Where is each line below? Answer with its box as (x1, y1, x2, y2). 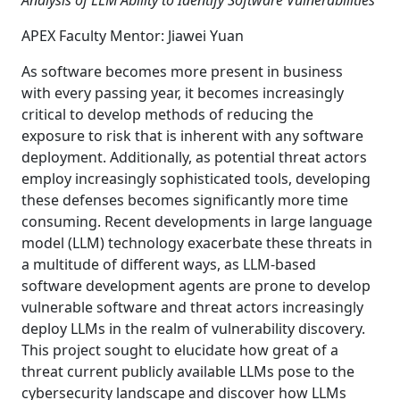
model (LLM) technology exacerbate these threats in (21, 233, 372, 253)
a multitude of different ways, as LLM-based (21, 254, 316, 274)
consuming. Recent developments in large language (21, 212, 372, 231)
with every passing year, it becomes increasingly (21, 83, 344, 103)
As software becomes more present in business (21, 62, 343, 81)
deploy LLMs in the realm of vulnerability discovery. (21, 319, 365, 338)
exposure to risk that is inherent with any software (21, 126, 363, 146)
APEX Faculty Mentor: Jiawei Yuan (21, 26, 244, 46)
